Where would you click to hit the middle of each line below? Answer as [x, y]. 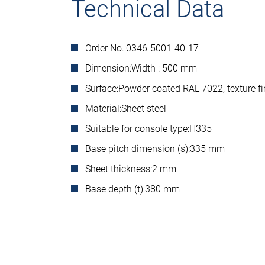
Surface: [102, 88]
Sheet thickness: [119, 169]
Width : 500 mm [165, 68]
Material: [103, 109]
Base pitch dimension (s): [138, 149]
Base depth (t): [115, 189]
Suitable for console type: [137, 129]
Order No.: [106, 48]
